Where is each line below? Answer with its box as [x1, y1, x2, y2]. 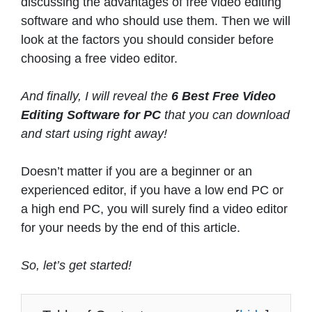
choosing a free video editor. [21, 51, 181, 65]
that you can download [164, 107, 290, 122]
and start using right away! [21, 126, 167, 141]
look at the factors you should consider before [21, 32, 274, 47]
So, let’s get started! [21, 258, 132, 272]
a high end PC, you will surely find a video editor [21, 201, 288, 216]
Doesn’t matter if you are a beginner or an [21, 164, 252, 178]
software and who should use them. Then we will [21, 13, 290, 28]
